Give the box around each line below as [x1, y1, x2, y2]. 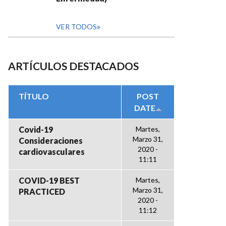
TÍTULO [19, 91, 49, 101]
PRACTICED [19, 187, 65, 196]
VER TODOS [56, 22, 97, 31]
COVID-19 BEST [19, 176, 80, 185]
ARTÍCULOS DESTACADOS [8, 60, 139, 72]
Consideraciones [19, 136, 83, 145]
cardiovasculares [19, 147, 85, 156]
